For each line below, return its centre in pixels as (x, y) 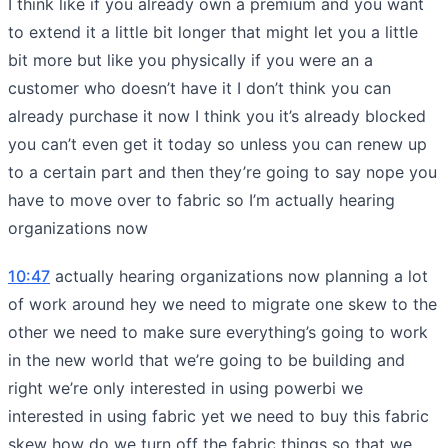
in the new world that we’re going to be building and (206, 359)
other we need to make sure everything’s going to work (218, 331)
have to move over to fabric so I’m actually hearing (201, 199)
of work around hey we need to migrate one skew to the (222, 303)
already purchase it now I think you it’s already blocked (217, 115)
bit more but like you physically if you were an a (190, 59)
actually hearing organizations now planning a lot (239, 275)
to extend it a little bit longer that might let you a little (213, 31)
